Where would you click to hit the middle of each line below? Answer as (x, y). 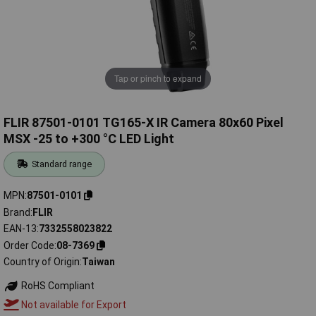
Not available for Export (72, 304)
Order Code (29, 245)
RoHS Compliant (56, 286)
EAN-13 (20, 229)
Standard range (62, 164)
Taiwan (98, 262)
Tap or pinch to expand (158, 78)
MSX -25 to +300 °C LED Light (89, 139)
